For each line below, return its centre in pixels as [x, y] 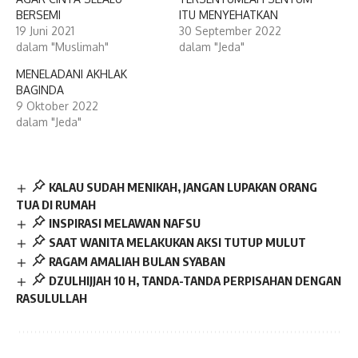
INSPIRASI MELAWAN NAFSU [124, 223]
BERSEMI [38, 15]
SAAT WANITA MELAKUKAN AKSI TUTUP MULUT [177, 243]
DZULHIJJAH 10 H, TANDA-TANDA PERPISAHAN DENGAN [195, 280]
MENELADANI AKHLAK [72, 74]
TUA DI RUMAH [56, 205]
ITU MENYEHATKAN [229, 15]
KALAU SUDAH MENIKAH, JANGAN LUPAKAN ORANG [183, 187]
